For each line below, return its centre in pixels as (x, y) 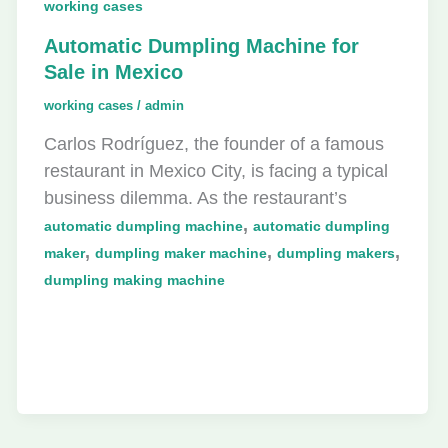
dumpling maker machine (181, 252)
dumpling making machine (135, 279)
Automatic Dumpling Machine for (202, 46)
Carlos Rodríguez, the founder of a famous (214, 143)
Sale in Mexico (114, 72)
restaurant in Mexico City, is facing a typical (216, 170)
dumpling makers (336, 252)
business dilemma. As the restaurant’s (196, 197)
